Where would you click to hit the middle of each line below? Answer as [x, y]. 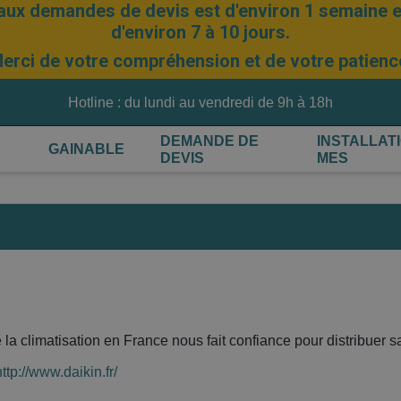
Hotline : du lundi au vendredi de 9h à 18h [200, 102]
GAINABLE [87, 149]
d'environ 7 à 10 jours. [200, 32]
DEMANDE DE [210, 141]
